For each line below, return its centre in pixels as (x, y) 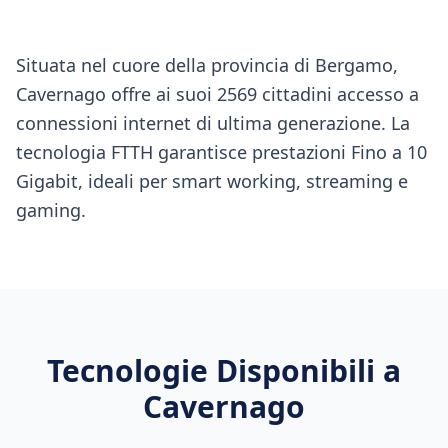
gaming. (51, 210)
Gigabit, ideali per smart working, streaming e (212, 181)
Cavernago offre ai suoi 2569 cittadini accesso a (217, 94)
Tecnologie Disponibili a (224, 370)
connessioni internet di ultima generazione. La (213, 123)
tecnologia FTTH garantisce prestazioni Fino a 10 (221, 152)
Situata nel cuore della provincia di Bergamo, (207, 65)
